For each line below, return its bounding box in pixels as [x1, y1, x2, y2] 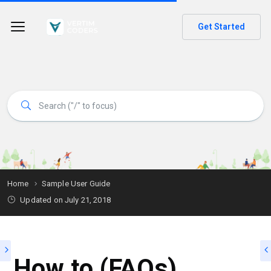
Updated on [18, 195, 65, 204]
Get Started [198, 22, 245, 32]
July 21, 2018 [64, 195, 111, 204]
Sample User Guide [41, 179, 111, 188]
